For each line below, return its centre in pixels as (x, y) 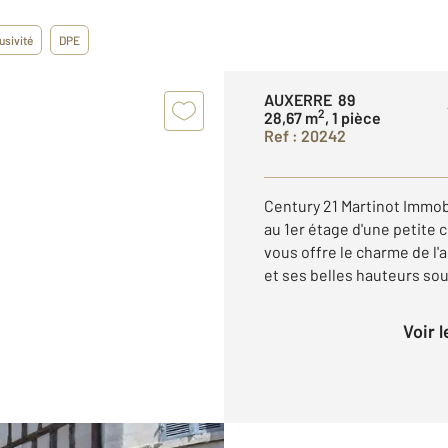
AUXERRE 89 (309, 99)
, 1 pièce (353, 117)
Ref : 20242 (305, 135)
